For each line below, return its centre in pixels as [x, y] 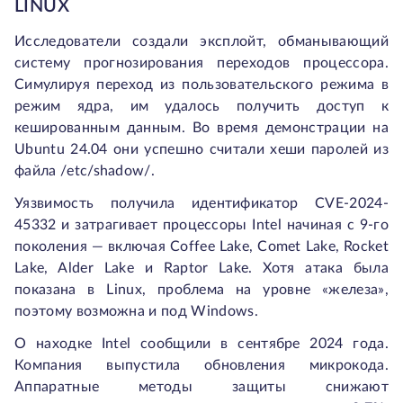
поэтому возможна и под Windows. [136, 311]
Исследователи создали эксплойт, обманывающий [201, 41]
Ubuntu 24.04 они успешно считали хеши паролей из [201, 149]
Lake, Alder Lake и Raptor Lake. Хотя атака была [201, 268]
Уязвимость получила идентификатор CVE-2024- [201, 203]
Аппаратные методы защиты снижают [201, 387]
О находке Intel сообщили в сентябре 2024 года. [201, 344]
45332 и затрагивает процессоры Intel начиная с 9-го [201, 225]
